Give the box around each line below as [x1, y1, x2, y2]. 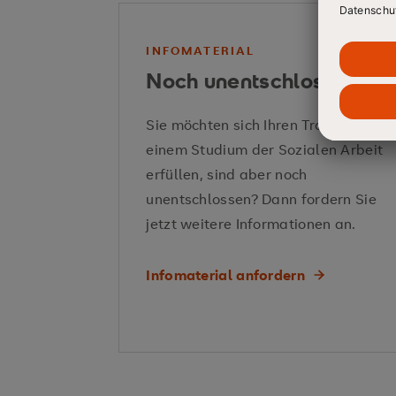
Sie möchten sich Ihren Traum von [146, 115, 372, 134]
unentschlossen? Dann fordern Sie [146, 189, 377, 209]
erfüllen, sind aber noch [146, 164, 308, 184]
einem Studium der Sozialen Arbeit [146, 140, 384, 159]
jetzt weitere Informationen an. [146, 214, 356, 233]
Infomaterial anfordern [146, 265, 305, 285]
